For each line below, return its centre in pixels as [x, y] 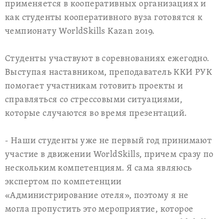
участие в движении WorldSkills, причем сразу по [109, 155]
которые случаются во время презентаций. [96, 114]
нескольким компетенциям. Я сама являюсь [99, 168]
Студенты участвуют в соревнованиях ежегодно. [107, 59]
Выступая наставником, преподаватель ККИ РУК [109, 73]
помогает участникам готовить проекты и [94, 86]
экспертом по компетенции [63, 182]
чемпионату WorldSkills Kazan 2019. [80, 32]
